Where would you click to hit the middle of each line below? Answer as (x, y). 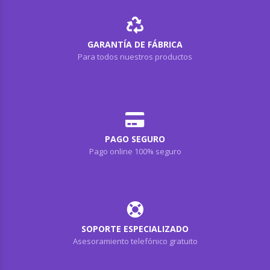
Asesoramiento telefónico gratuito (135, 241)
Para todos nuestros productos (135, 57)
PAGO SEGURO (135, 139)
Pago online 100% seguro (135, 151)
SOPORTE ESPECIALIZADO (135, 228)
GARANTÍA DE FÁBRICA (135, 45)
